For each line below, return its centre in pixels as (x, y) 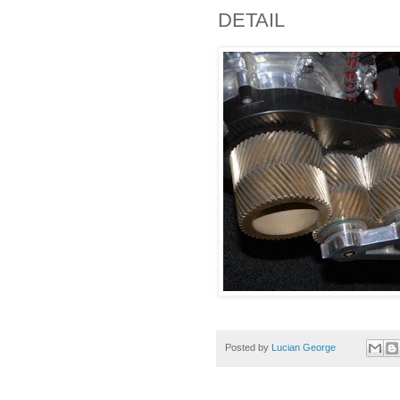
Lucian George (305, 348)
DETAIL (251, 20)
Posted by (248, 348)
